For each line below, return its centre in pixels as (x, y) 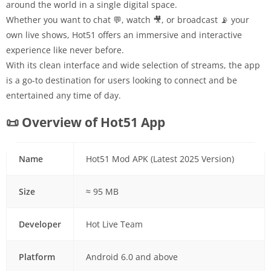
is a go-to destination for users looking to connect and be (122, 80)
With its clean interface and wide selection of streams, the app (133, 65)
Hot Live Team (114, 224)
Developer (40, 224)
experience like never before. (65, 50)
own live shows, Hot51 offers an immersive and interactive (124, 34)
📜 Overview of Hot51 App (86, 122)
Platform (37, 256)
